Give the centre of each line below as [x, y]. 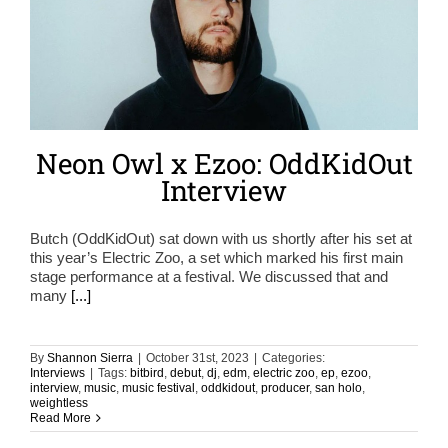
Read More [60, 418]
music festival [158, 388]
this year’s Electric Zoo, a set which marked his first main [216, 258]
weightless [59, 403]
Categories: [293, 358]
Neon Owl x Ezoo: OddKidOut [224, 164]
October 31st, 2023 [197, 358]
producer [285, 388]
